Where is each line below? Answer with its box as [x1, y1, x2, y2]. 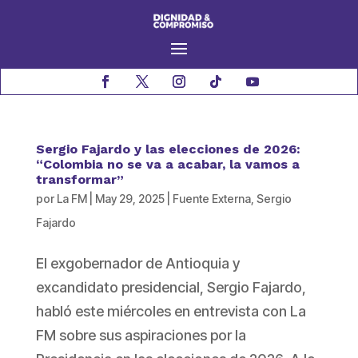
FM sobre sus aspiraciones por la [35, 327, 246, 344]
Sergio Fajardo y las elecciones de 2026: [35, 141, 300, 157]
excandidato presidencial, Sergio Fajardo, [35, 279, 306, 296]
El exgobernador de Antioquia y [35, 255, 240, 272]
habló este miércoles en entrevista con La [35, 303, 306, 320]
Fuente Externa [172, 192, 251, 206]
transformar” [35, 172, 124, 188]
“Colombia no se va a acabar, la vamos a [35, 157, 300, 173]
